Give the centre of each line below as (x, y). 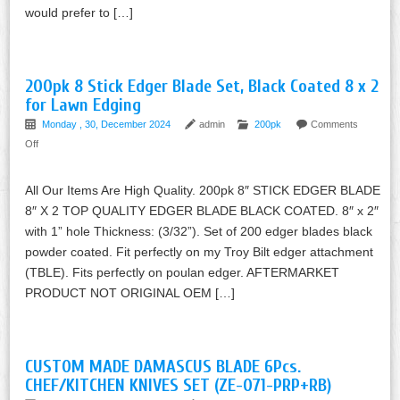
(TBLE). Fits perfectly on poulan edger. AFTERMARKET (183, 272)
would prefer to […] (79, 12)
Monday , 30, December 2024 (108, 124)
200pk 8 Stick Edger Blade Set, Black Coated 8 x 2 (202, 86)
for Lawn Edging (83, 104)
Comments (335, 124)
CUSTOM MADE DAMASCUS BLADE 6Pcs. (163, 366)
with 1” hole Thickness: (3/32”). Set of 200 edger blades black (199, 231)
